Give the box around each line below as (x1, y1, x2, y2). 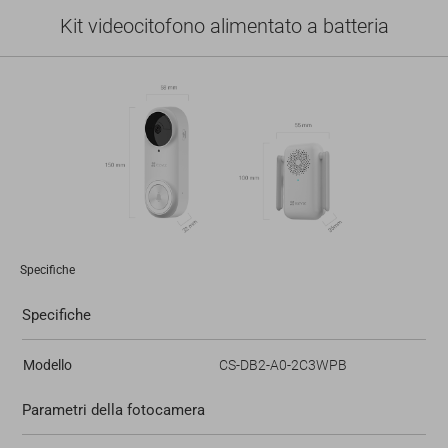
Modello (22, 356, 72, 373)
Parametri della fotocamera (21, 400, 205, 419)
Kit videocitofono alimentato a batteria (59, 13, 389, 38)
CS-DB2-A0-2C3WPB (218, 356, 347, 373)
